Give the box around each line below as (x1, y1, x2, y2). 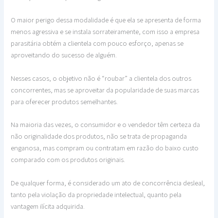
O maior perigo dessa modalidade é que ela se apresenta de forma (11, 15, 201, 25)
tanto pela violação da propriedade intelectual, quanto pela (11, 189, 182, 199)
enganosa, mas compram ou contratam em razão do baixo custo (11, 143, 199, 153)
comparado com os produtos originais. (11, 155, 126, 164)
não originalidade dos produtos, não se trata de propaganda (11, 131, 187, 141)
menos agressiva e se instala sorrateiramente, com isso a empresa (11, 27, 200, 36)
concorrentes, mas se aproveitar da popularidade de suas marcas (11, 85, 200, 94)
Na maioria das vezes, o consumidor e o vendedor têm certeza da (11, 120, 200, 129)
